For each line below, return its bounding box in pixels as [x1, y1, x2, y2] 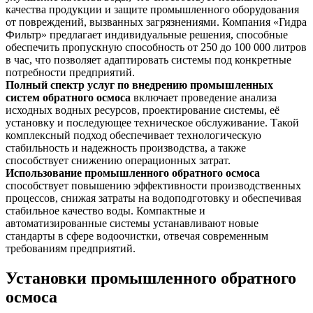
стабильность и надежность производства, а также [6, 142, 246, 154]
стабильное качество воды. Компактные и [6, 205, 205, 217]
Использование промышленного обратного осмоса [6, 167, 260, 180]
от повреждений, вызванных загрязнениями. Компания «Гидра [6, 16, 307, 29]
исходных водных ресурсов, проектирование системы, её [6, 104, 279, 117]
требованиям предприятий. [6, 242, 136, 255]
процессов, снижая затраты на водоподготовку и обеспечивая [6, 192, 301, 205]
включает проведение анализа [131, 92, 277, 104]
